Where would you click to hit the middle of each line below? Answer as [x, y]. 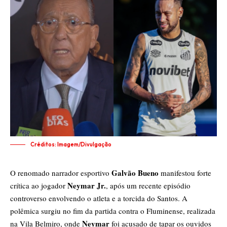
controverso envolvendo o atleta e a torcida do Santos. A [99, 198]
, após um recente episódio [148, 186]
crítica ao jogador [39, 186]
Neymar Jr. [87, 186]
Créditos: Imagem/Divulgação [71, 145]
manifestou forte [185, 173]
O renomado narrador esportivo [61, 173]
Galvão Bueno [135, 173]
